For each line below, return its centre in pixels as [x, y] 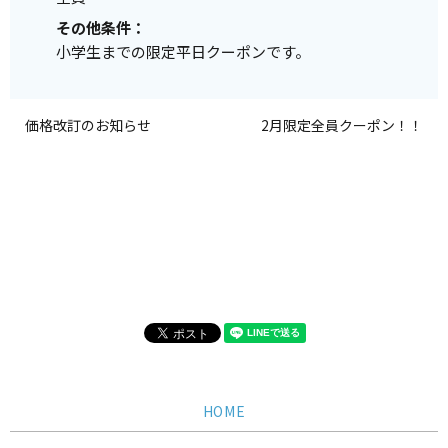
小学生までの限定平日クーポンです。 [183, 52]
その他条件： [101, 28]
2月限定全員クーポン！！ [342, 125]
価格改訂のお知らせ [88, 125]
